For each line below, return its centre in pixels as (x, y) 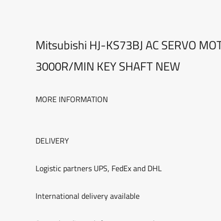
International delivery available (88, 196)
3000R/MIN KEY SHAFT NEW (108, 66)
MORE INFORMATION (72, 99)
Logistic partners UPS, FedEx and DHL (99, 168)
